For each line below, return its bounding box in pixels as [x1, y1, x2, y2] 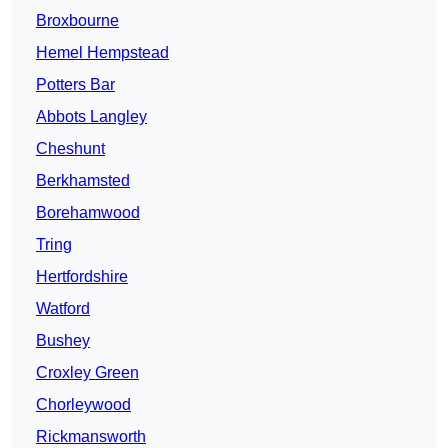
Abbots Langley [36, 108, 147, 126]
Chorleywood [36, 396, 131, 414]
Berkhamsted [36, 172, 130, 190]
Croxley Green [36, 364, 139, 382]
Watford [36, 300, 90, 318]
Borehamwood [36, 204, 140, 222]
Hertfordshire [36, 268, 128, 286]
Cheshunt [36, 140, 105, 158]
